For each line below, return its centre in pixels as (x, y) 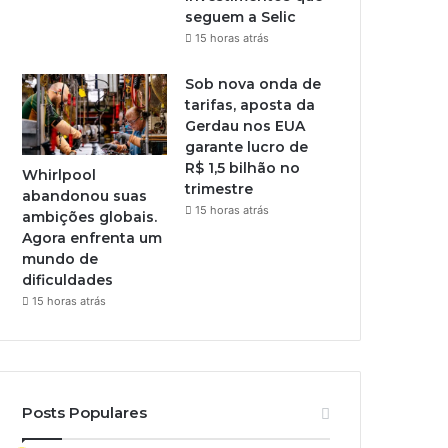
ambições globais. (90, 217)
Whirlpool (59, 175)
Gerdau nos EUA (245, 125)
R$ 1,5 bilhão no (243, 167)
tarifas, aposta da (250, 104)
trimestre (219, 188)
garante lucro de (247, 146)
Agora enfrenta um (92, 238)
